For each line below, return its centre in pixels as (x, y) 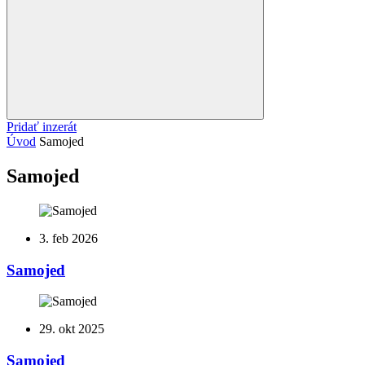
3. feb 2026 (68, 238)
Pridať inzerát (42, 127)
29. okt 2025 (72, 329)
